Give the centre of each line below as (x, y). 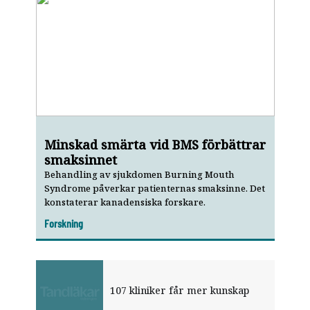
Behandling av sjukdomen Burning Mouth (139, 174)
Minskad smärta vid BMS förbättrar (155, 145)
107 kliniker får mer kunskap (179, 290)
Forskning (63, 223)
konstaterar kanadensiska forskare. (125, 202)
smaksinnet (80, 160)
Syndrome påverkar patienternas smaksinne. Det (154, 188)
